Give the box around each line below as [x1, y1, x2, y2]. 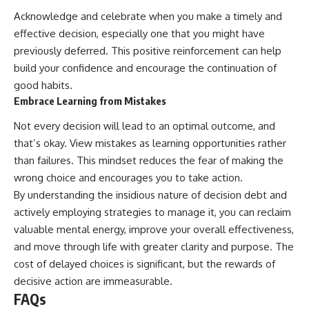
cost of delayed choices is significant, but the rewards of [14, 257, 275, 271]
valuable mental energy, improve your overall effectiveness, [14, 223, 294, 237]
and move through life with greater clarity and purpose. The [14, 240, 294, 254]
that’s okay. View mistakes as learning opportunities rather [14, 137, 286, 150]
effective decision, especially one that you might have [14, 26, 265, 40]
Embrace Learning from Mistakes [14, 94, 166, 107]
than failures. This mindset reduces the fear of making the [14, 154, 283, 168]
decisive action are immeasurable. [14, 275, 172, 288]
